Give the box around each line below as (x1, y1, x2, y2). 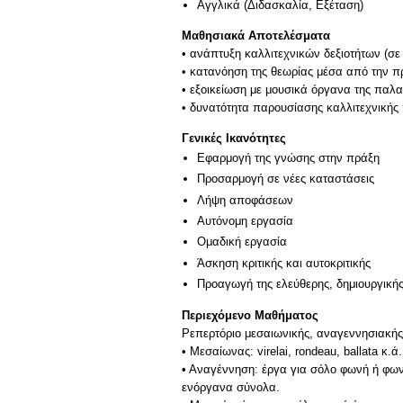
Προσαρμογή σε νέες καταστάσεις (197, 172, 374, 186)
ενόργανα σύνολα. (182, 380, 280, 394)
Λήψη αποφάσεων (197, 193, 293, 207)
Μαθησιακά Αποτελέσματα (182, 29, 330, 43)
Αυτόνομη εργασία (197, 213, 293, 228)
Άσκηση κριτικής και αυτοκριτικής (197, 255, 371, 270)
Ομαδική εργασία (197, 235, 287, 249)
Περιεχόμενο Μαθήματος (182, 308, 318, 322)
